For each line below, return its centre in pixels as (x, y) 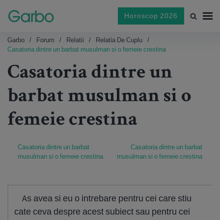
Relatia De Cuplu (119, 40)
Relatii (75, 40)
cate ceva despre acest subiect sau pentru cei (102, 211)
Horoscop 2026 (151, 16)
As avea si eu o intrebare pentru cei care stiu (107, 198)
